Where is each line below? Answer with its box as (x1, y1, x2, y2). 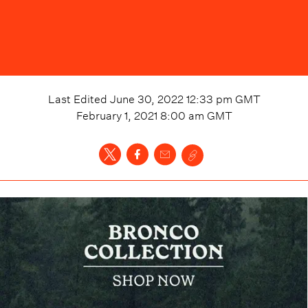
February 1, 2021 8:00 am (76, 105, 204, 122)
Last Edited (47, 89, 110, 106)
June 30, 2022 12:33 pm (109, 89, 232, 106)
